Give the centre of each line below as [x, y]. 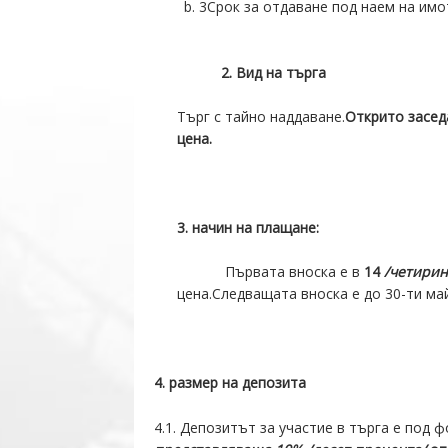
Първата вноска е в [294, 272]
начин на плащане [253, 228]
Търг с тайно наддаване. [260, 117]
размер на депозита [238, 383]
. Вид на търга [277, 72]
